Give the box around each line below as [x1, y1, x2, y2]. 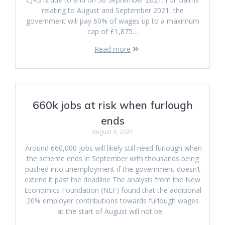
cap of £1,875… [87, 27, 138, 36]
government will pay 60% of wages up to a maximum [26, 16, 199, 26]
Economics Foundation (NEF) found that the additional [24, 185, 201, 195]
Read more [94, 44, 131, 54]
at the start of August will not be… [57, 206, 168, 216]
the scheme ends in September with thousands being [26, 154, 199, 163]
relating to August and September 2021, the [41, 6, 184, 15]
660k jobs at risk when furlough [32, 98, 193, 111]
